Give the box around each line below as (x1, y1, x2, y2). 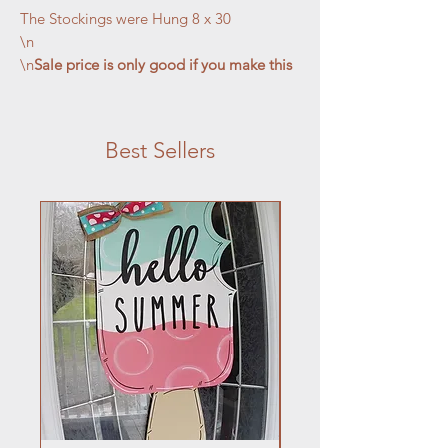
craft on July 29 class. (20, 77, 159, 97)
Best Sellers (105, 136, 215, 164)
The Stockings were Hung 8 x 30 (20, 8, 231, 28)
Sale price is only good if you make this (34, 54, 292, 74)
